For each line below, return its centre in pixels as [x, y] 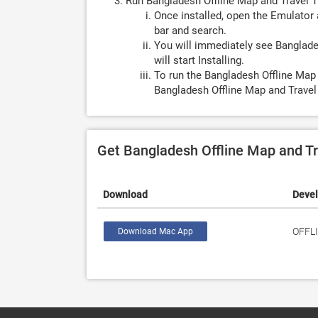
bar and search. [190, 31]
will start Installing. [199, 60]
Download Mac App [155, 231]
